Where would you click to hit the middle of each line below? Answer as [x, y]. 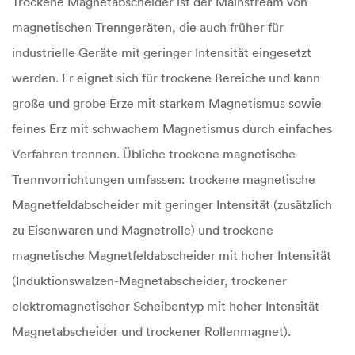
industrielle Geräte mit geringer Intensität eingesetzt [162, 52]
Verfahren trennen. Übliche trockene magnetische [154, 154]
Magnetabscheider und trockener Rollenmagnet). [151, 331]
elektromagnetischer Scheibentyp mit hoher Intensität [166, 306]
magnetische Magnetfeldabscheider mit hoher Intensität [172, 255]
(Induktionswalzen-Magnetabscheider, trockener [149, 281]
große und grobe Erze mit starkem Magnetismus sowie [167, 103]
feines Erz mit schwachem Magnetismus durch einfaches [172, 128]
